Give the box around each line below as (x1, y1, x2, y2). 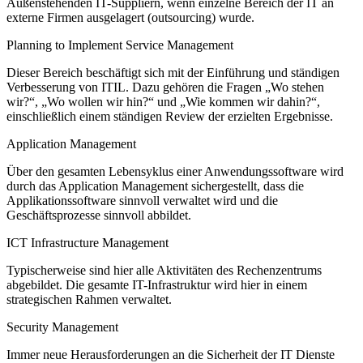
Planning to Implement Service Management (6, 37, 233, 52)
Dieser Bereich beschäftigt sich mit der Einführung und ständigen (6, 65, 340, 79)
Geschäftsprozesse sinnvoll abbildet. (6, 207, 191, 222)
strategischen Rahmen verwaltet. (6, 292, 172, 306)
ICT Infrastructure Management (6, 235, 169, 250)
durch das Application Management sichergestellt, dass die (6, 178, 304, 193)
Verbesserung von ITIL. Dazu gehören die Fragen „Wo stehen (6, 79, 324, 94)
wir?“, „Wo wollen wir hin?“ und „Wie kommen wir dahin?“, (6, 94, 320, 109)
